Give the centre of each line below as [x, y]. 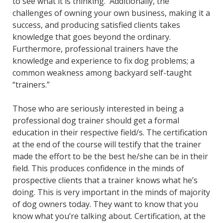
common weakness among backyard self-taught [102, 72]
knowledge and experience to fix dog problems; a [103, 60]
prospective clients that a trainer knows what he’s [105, 180]
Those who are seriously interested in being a [98, 108]
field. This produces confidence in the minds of [98, 168]
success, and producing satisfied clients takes [96, 25]
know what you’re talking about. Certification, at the [109, 216]
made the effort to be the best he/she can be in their [110, 156]
